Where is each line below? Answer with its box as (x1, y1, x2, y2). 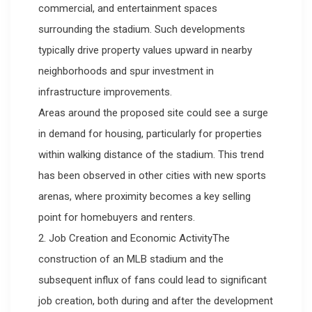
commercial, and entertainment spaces (38, 2, 217, 15)
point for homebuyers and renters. (38, 211, 195, 224)
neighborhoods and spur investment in (38, 65, 214, 78)
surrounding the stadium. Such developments (38, 23, 245, 36)
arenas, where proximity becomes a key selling (38, 190, 251, 203)
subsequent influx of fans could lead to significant (38, 274, 267, 287)
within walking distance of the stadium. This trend (38, 148, 264, 162)
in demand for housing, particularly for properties (38, 127, 262, 141)
